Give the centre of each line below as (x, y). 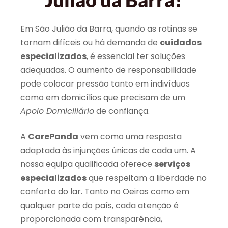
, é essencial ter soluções (136, 56)
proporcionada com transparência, (91, 219)
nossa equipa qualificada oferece (87, 164)
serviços (172, 164)
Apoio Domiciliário (57, 111)
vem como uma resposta (130, 136)
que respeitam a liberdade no (147, 178)
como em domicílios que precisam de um (103, 98)
